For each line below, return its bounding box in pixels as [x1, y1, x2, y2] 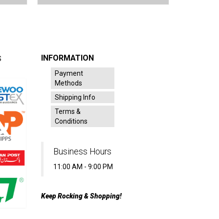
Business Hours [53, 146, 111, 156]
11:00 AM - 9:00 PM [53, 162, 113, 171]
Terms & [54, 107, 81, 115]
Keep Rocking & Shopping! [41, 192, 122, 200]
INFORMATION [41, 53, 94, 63]
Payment [54, 69, 83, 77]
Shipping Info [54, 93, 95, 101]
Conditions [54, 117, 88, 125]
